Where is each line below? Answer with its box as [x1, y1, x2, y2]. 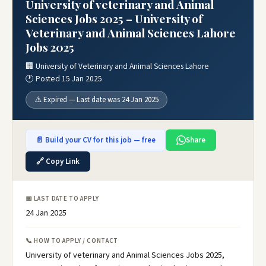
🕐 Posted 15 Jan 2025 [26, 73, 102, 84]
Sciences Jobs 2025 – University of [26, 11, 203, 26]
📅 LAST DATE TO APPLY [26, 194, 99, 203]
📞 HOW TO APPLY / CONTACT [26, 236, 118, 245]
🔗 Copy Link [36, 156, 80, 167]
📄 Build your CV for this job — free [36, 135, 156, 145]
